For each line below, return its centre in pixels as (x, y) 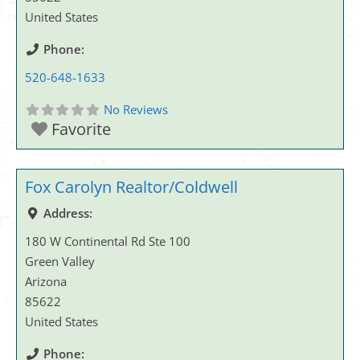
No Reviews (135, 109)
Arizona (46, 281)
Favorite (81, 129)
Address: (67, 213)
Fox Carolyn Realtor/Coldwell (131, 186)
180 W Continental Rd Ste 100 (108, 241)
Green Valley (60, 261)
